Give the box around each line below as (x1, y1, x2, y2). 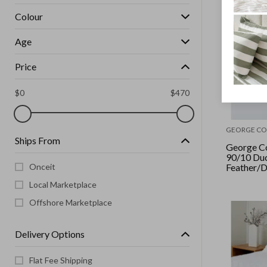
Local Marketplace (29, 179, 97, 190)
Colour (15, 11, 43, 22)
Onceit (29, 162, 55, 172)
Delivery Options (15, 228, 85, 240)
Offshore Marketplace (29, 197, 112, 207)
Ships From (15, 135, 60, 146)
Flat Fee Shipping (29, 255, 92, 265)
